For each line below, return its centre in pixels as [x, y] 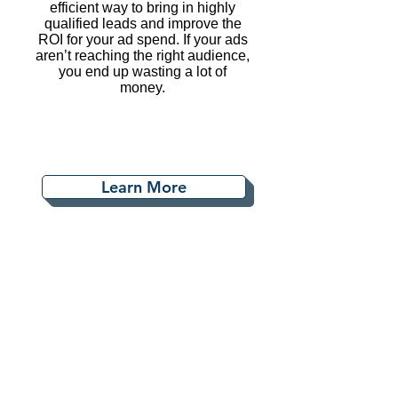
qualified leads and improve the [143, 24]
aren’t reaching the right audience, [143, 56]
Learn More [144, 187]
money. [143, 88]
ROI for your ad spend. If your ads [143, 40]
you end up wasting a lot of [143, 72]
